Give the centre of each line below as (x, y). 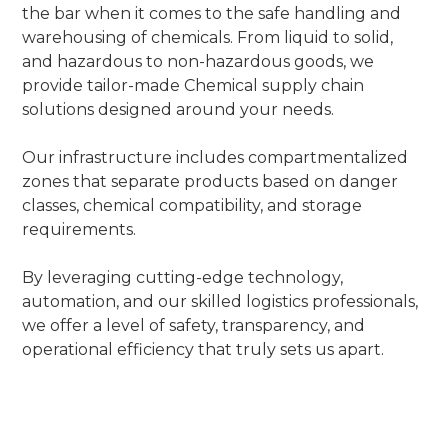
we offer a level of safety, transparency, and (194, 325)
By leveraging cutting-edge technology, (183, 277)
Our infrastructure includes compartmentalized (215, 157)
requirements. (79, 229)
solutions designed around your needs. (178, 109)
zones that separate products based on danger (210, 181)
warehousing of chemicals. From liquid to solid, (208, 37)
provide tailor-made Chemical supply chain (193, 85)
